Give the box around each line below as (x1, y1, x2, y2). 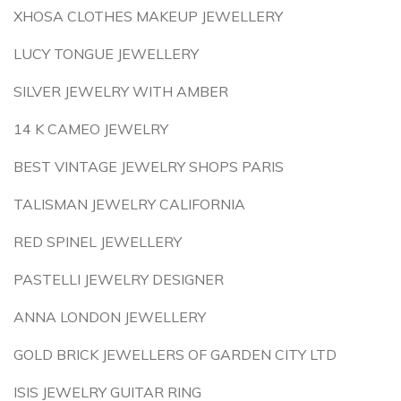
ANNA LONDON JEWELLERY (13, 308, 206, 326)
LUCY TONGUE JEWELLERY (13, 45, 199, 63)
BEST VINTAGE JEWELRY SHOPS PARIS (13, 158, 284, 175)
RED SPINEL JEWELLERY (13, 233, 182, 251)
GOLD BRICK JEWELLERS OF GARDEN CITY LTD (13, 346, 337, 363)
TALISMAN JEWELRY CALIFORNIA (13, 195, 245, 213)
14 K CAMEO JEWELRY (13, 120, 168, 138)
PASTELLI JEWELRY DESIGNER (13, 270, 224, 288)
